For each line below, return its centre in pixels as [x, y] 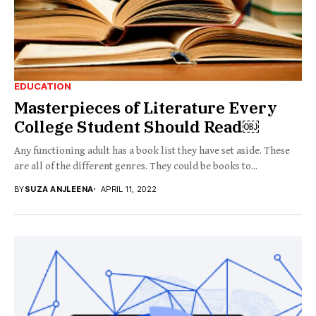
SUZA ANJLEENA [59, 189]
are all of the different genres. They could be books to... [136, 166]
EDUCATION [43, 86]
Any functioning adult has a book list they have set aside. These [152, 150]
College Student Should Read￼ [136, 126]
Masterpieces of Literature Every [146, 107]
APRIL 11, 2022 [129, 189]
